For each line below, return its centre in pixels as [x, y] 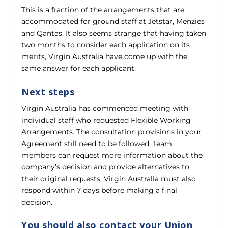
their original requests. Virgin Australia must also [109, 178]
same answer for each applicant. [79, 68]
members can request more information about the [112, 155]
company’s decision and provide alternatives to [106, 167]
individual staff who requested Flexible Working [106, 120]
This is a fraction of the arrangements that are [103, 10]
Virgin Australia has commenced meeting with [105, 108]
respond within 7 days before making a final [99, 190]
